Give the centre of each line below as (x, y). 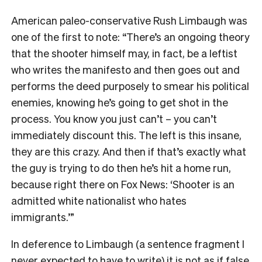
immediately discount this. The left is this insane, (126, 135)
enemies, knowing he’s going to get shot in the (120, 102)
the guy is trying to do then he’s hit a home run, (121, 167)
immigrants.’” (43, 216)
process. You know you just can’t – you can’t (114, 118)
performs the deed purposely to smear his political (130, 85)
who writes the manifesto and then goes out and (125, 69)
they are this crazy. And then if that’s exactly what (129, 151)
